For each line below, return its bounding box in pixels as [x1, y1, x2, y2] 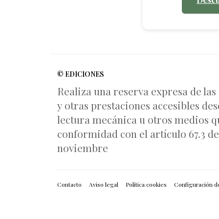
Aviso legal [89, 180, 118, 188]
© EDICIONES [57, 69, 104, 79]
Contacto [57, 180, 82, 188]
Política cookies [126, 180, 167, 188]
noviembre [57, 140, 108, 154]
